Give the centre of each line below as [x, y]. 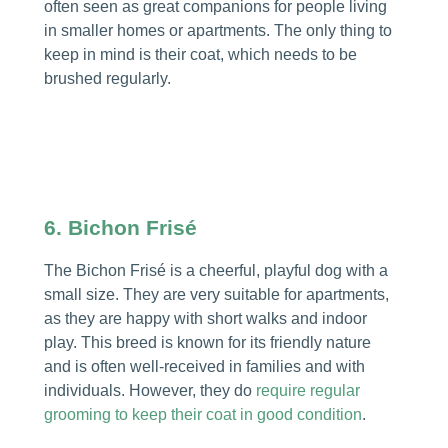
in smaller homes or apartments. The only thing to [217, 31]
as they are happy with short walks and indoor [205, 318]
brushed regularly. [107, 79]
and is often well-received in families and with [204, 366]
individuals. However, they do [149, 390]
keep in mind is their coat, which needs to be [200, 55]
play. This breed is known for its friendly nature [207, 342]
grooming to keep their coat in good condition [202, 414]
